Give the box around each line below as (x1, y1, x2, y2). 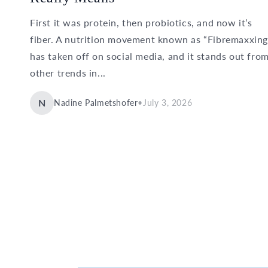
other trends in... (30, 66, 106, 78)
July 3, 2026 (143, 98, 193, 108)
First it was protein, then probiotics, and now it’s (30, 16, 252, 28)
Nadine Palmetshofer (54, 98, 138, 108)
